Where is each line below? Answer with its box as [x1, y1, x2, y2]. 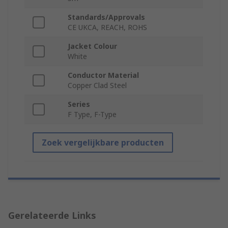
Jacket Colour [68, 41, 117, 51]
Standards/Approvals [68, 12, 145, 22]
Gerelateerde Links [8, 209, 96, 222]
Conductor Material [68, 70, 139, 80]
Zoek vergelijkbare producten [42, 137, 164, 149]
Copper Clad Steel [68, 80, 127, 91]
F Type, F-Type [68, 109, 117, 120]
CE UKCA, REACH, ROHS [68, 22, 147, 33]
